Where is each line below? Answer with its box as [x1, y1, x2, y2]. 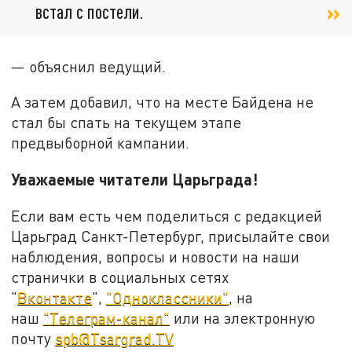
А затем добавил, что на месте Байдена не [11, 93, 314, 112]
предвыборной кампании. [11, 134, 190, 152]
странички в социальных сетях [11, 267, 229, 286]
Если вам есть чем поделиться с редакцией [11, 206, 323, 225]
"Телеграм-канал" [43, 308, 170, 327]
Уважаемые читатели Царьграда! [11, 170, 258, 189]
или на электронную [170, 308, 316, 327]
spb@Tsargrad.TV [55, 328, 174, 347]
